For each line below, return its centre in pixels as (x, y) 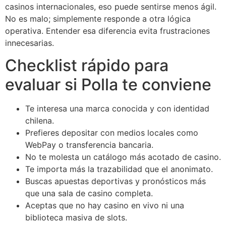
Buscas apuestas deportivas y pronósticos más (116, 181)
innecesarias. (30, 43)
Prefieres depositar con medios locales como (112, 133)
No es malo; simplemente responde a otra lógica (98, 18)
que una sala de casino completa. (89, 193)
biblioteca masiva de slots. (76, 218)
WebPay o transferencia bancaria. (89, 145)
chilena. (40, 121)
